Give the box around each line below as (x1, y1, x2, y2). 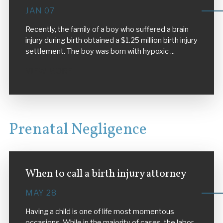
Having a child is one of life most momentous (25, 207, 174, 216)
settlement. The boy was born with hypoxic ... (25, 47, 175, 56)
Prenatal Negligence (8, 118, 147, 141)
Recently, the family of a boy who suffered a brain (25, 25, 189, 34)
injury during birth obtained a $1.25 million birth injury (25, 36, 198, 45)
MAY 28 (25, 188, 57, 198)
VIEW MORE (25, 66, 72, 76)
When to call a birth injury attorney (25, 166, 186, 181)
